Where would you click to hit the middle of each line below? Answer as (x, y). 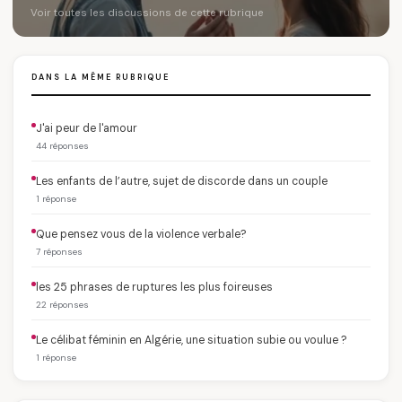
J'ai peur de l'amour (87, 128)
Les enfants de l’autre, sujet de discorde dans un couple (182, 181)
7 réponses (59, 252)
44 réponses (62, 146)
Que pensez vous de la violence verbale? (141, 234)
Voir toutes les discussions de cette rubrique (147, 13)
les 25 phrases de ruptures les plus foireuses (154, 287)
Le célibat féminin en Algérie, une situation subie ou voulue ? (191, 340)
